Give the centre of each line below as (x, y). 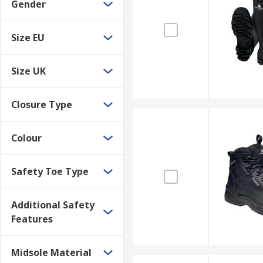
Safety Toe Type (50, 171)
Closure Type (42, 104)
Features (32, 219)
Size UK (28, 71)
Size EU (28, 38)
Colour (26, 138)
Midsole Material (51, 252)
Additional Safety (53, 205)
